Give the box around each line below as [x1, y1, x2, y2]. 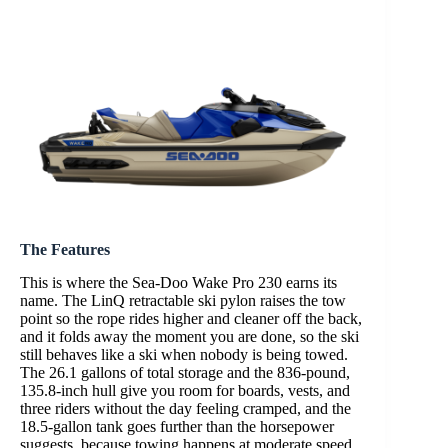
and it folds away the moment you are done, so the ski [20, 328, 359, 346]
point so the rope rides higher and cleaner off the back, [20, 310, 362, 328]
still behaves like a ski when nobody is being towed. [20, 346, 348, 364]
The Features [20, 241, 110, 259]
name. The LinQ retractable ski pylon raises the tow [20, 292, 346, 310]
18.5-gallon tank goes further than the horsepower [20, 418, 334, 436]
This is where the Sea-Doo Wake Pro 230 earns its [20, 274, 337, 292]
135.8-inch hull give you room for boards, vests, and [20, 382, 350, 400]
